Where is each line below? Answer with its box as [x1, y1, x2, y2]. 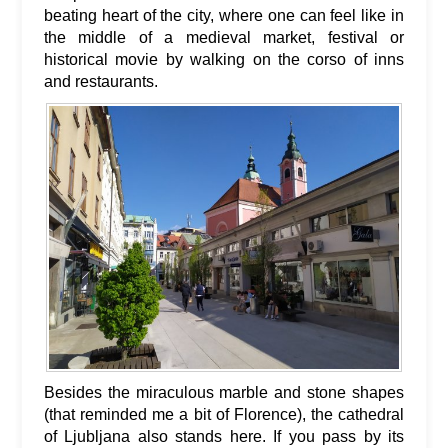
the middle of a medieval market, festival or [44, 29, 404, 47]
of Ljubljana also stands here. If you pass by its [44, 427, 404, 445]
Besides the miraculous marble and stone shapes [44, 383, 404, 401]
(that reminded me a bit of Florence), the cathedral [44, 405, 404, 423]
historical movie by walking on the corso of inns [44, 51, 404, 69]
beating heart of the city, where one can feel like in [44, 7, 404, 25]
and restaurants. [44, 73, 158, 91]
